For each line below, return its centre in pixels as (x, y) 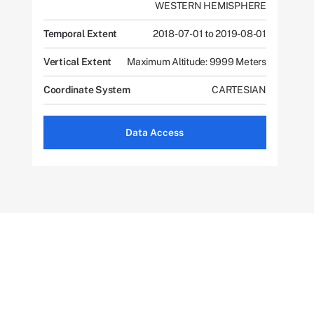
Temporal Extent (80, 34)
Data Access (155, 132)
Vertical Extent (77, 62)
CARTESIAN (239, 90)
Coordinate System (87, 90)
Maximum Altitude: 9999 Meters (197, 62)
